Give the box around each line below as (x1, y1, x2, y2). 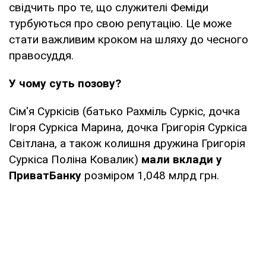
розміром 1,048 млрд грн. (81, 168, 219, 182)
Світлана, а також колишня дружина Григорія (9, 136, 245, 150)
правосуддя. (9, 48, 74, 62)
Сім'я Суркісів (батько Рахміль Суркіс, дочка (9, 104, 240, 118)
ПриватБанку (9, 168, 81, 182)
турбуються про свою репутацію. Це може (9, 16, 232, 30)
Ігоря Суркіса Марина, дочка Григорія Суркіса (9, 120, 247, 134)
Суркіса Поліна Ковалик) (9, 152, 141, 166)
